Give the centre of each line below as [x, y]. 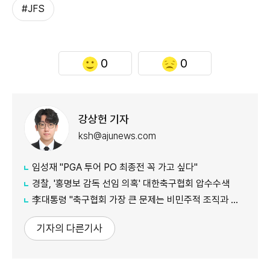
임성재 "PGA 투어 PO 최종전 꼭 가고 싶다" [115, 167]
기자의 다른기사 [70, 228]
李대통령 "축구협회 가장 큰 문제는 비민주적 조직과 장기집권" [131, 199]
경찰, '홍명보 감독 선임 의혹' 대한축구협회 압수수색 [131, 183]
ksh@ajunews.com [117, 136]
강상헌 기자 [104, 119]
